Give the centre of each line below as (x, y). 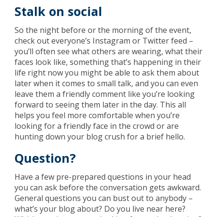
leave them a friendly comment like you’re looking (105, 94)
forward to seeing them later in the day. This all (100, 105)
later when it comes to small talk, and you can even (106, 83)
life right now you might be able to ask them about (107, 73)
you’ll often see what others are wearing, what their (108, 51)
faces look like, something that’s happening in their (108, 62)
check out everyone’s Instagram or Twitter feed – (104, 41)
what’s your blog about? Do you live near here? (100, 209)
